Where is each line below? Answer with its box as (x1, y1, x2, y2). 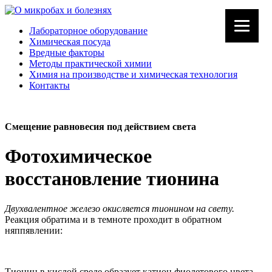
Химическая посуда (29, 36, 110, 47)
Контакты (29, 80, 70, 90)
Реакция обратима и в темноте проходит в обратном (5, 214, 222, 225)
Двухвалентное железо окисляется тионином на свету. (5, 203, 234, 214)
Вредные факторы (29, 47, 104, 58)
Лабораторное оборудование (29, 25, 148, 36)
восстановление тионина (5, 168, 219, 190)
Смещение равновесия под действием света (5, 121, 196, 132)
